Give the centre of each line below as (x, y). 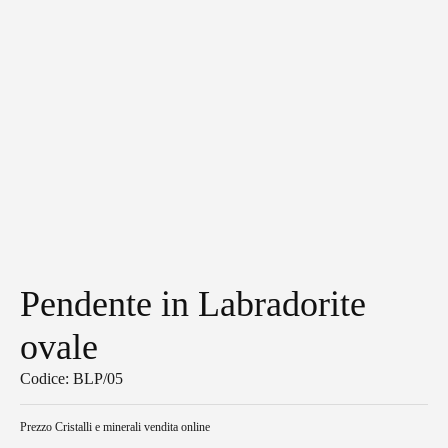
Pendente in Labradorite (193, 304)
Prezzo (37, 427)
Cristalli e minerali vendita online (132, 427)
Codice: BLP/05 (71, 379)
